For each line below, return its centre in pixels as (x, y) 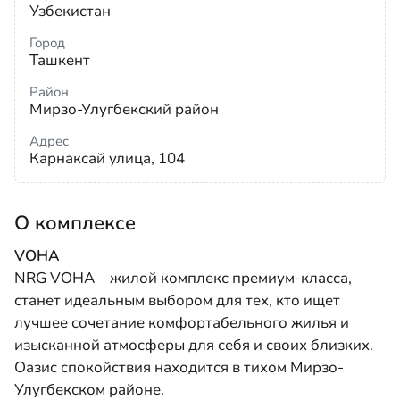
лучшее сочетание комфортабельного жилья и (182, 323)
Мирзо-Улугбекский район (124, 109)
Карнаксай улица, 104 (107, 158)
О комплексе (75, 223)
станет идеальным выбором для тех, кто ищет (177, 300)
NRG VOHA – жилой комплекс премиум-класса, (183, 278)
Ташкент (60, 60)
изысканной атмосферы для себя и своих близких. (194, 345)
